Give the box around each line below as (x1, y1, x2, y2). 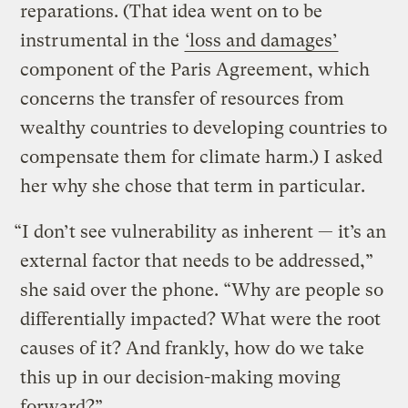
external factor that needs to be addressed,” (20, 250, 374, 271)
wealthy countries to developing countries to (20, 117, 388, 138)
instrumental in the (20, 29, 185, 51)
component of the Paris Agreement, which (20, 58, 371, 80)
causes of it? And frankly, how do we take (20, 337, 365, 359)
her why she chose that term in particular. (20, 175, 366, 197)
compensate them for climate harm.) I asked (20, 146, 383, 168)
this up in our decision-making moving (20, 366, 342, 388)
